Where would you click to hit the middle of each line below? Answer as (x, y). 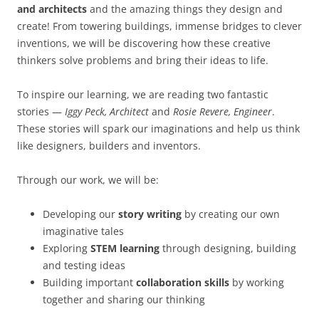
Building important (89, 283)
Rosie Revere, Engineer (223, 112)
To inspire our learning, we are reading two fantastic (143, 95)
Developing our (80, 214)
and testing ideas (84, 266)
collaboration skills (183, 283)
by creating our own (231, 214)
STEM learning (125, 249)
